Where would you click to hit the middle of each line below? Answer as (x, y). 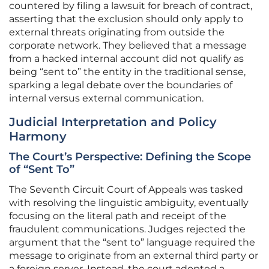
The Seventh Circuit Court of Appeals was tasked (126, 190)
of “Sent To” (42, 170)
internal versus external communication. (106, 98)
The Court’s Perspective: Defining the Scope (130, 157)
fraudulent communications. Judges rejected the (127, 229)
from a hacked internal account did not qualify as (126, 59)
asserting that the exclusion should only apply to (126, 19)
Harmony (38, 137)
